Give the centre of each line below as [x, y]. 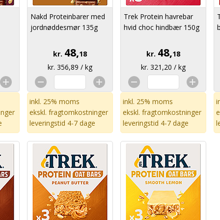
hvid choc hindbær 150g [162, 27]
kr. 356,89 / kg [70, 67]
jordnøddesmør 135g [64, 27]
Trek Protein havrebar [158, 16]
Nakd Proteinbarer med [68, 16]
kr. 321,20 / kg [163, 67]
